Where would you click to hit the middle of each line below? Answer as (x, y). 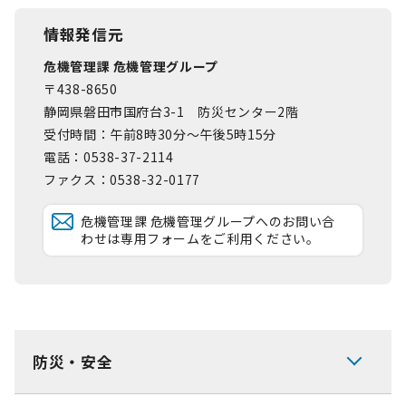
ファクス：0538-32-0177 (122, 179)
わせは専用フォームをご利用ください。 (200, 238)
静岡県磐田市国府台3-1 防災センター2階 (171, 111)
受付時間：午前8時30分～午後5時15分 (160, 134)
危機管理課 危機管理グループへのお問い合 (208, 221)
